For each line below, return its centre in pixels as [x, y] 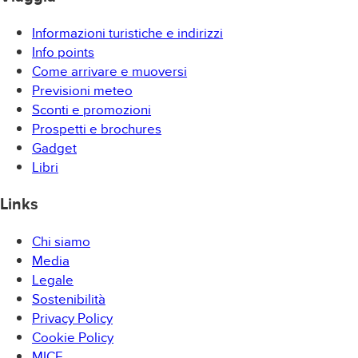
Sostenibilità [69, 299]
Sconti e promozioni [92, 110]
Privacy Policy [73, 318]
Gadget [54, 148]
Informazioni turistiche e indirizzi [128, 33]
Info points [64, 52]
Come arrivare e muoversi [110, 72]
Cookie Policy [73, 338]
